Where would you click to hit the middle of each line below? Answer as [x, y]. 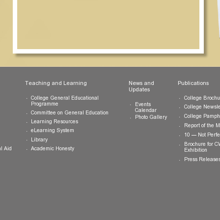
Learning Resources [85, 208]
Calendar [187, 196]
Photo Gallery [192, 204]
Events [183, 189]
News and [182, 165]
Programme [74, 188]
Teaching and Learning [86, 165]
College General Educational [96, 182]
